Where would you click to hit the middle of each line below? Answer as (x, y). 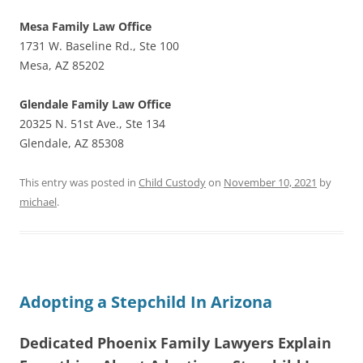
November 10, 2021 (270, 182)
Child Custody (172, 182)
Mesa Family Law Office (85, 26)
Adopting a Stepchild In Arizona (146, 301)
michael (38, 201)
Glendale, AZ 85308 (72, 143)
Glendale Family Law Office (95, 104)
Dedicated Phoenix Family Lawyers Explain (175, 342)
